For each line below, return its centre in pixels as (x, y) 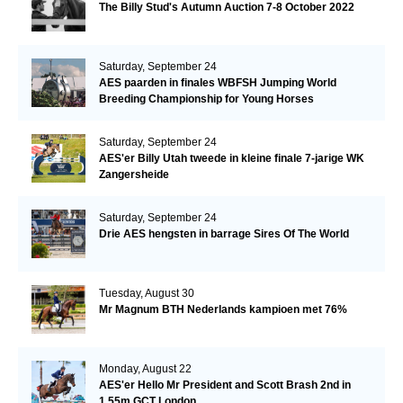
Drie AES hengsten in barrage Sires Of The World (224, 234)
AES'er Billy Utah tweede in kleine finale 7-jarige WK (231, 159)
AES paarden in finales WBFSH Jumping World (217, 83)
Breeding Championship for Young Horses (206, 99)
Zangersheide (134, 175)
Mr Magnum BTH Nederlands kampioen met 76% (223, 310)
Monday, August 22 (145, 369)
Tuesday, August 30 (146, 294)
